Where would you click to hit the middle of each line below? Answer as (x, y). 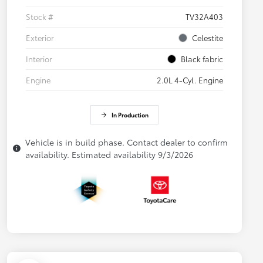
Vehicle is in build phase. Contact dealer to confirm (127, 142)
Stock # (40, 17)
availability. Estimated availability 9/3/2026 (109, 155)
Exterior (40, 38)
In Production (130, 115)
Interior (39, 59)
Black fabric (202, 59)
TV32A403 (204, 17)
